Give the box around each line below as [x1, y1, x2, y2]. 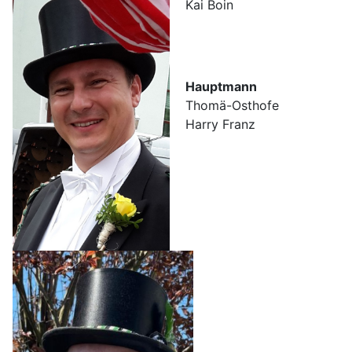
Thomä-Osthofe [185, 97, 279, 114]
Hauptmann [185, 79, 257, 95]
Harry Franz [185, 116, 255, 133]
